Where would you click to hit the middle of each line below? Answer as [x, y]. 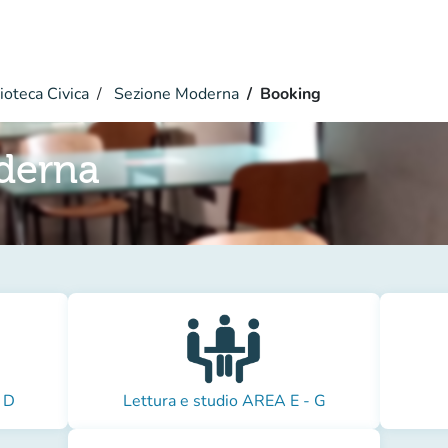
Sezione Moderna [174, 94]
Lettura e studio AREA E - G [224, 401]
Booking [290, 94]
